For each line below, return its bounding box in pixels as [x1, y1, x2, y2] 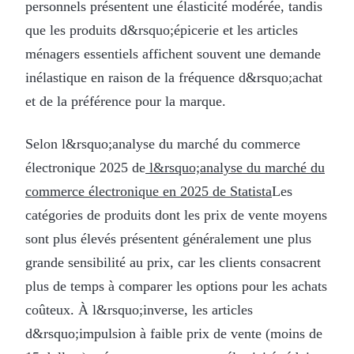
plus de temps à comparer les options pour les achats [25, 277, 327, 294]
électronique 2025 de [25, 159, 145, 175]
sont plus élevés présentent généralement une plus [25, 230, 311, 247]
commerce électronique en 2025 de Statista [25, 183, 272, 199]
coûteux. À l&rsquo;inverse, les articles [25, 301, 253, 318]
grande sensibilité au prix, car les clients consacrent [25, 254, 321, 270]
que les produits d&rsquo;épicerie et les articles [25, 21, 298, 38]
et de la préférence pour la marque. [25, 92, 226, 109]
